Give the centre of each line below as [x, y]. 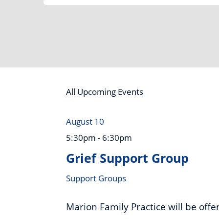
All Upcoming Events [105, 91]
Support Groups [96, 178]
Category [61, 33]
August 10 [85, 121]
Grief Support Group [128, 158]
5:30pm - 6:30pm [99, 137]
